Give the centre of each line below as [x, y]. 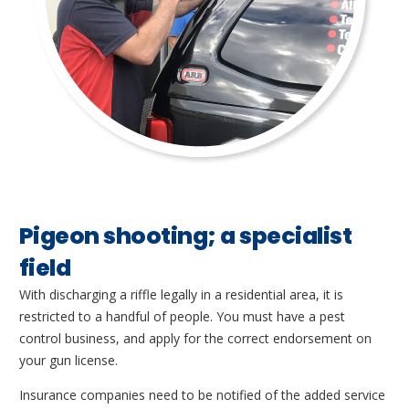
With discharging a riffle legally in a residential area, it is [181, 295]
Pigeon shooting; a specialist [186, 236]
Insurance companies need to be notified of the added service [202, 395]
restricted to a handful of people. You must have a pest [182, 317]
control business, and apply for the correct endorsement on [195, 339]
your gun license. [68, 361]
